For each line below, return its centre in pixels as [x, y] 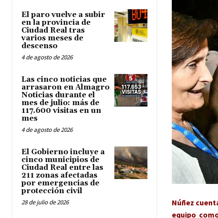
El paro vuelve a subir [63, 15]
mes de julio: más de [60, 103]
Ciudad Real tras [53, 30]
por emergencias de [60, 183]
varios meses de [52, 38]
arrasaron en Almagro [65, 87]
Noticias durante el [58, 95]
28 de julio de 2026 [45, 202]
